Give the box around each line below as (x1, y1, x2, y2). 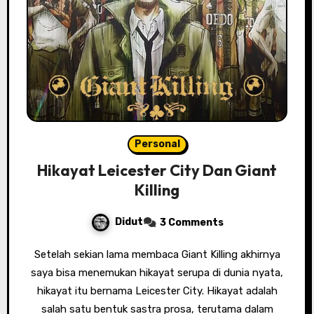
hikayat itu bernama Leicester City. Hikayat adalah (36, 285, 278, 298)
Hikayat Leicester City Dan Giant (37, 161, 277, 181)
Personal (134, 138, 180, 151)
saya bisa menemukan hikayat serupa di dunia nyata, (31, 266, 283, 280)
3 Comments (159, 217, 224, 229)
